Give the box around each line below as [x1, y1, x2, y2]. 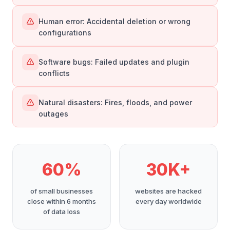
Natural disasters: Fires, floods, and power [39, 98, 192, 107]
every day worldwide [135, 197, 202, 205]
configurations [39, 28, 91, 37]
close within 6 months [27, 197, 96, 205]
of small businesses [30, 187, 93, 195]
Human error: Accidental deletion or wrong [39, 17, 190, 26]
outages [39, 109, 68, 118]
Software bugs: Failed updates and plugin [39, 57, 189, 66]
